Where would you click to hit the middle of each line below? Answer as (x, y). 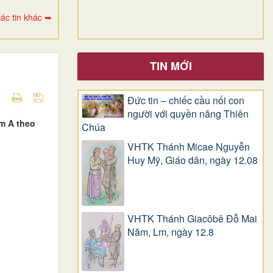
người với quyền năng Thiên (188, 113)
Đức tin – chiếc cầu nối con (186, 100)
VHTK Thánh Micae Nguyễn (189, 146)
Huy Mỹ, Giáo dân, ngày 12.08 (193, 160)
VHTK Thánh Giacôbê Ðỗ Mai (192, 218)
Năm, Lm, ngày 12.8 (171, 232)
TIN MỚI (171, 66)
